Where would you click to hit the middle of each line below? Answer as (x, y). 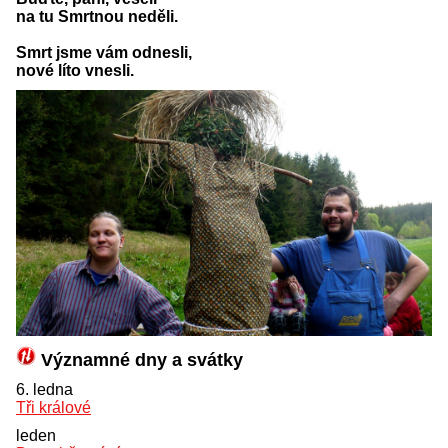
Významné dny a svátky (139, 359)
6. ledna (46, 389)
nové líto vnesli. (75, 70)
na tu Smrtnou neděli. (97, 16)
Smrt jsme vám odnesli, (104, 52)
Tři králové (53, 407)
